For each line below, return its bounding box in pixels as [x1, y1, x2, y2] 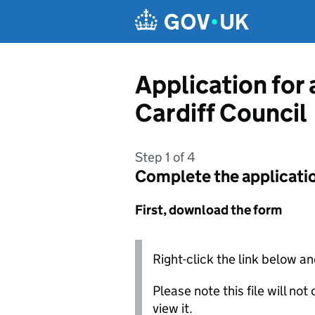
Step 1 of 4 [135, 149, 195, 165]
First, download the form [135, 202, 282, 218]
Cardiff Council [135, 97, 307, 129]
